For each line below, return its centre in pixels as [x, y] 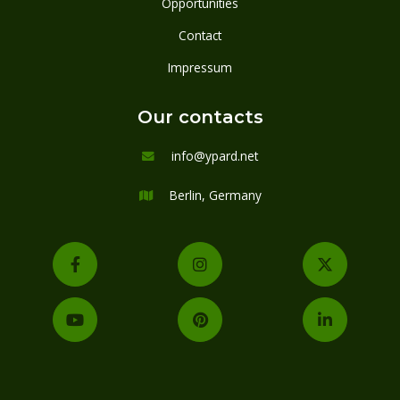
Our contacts [200, 117]
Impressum [200, 68]
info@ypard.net [215, 156]
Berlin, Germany [215, 196]
